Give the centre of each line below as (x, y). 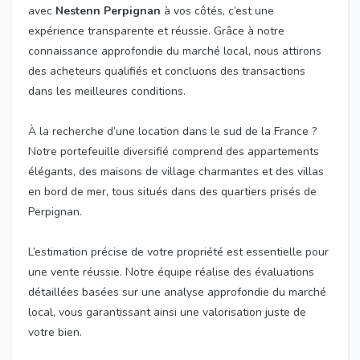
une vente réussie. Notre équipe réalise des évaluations (171, 272)
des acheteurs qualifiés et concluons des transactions (167, 72)
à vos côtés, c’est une (217, 11)
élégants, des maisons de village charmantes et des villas (176, 172)
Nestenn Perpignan (108, 11)
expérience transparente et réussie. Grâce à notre (156, 31)
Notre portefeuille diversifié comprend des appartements (174, 152)
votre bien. (55, 333)
